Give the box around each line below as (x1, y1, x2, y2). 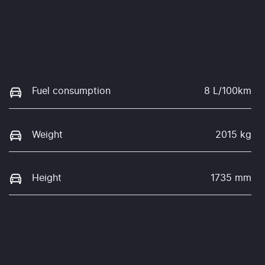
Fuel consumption (32, 86, 111, 96)
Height (32, 173, 62, 183)
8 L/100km (204, 86, 251, 96)
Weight (32, 130, 63, 140)
